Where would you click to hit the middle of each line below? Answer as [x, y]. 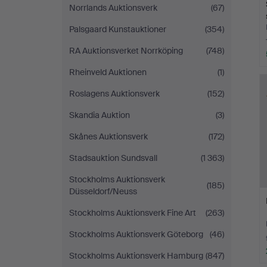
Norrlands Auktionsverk [113, 8]
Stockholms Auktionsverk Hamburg [136, 256]
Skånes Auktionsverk [108, 136]
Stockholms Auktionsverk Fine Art [133, 213]
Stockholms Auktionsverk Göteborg [136, 234]
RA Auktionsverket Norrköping [126, 51]
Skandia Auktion [100, 115]
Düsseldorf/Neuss [103, 191]
